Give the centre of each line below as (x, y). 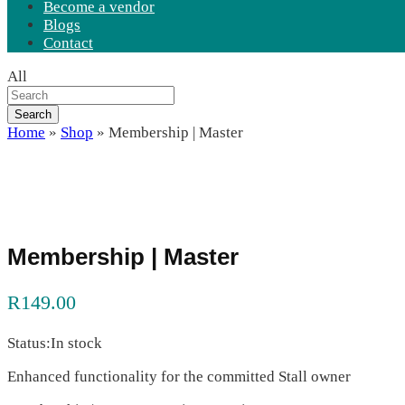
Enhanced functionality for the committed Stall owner (179, 376)
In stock (76, 343)
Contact (68, 43)
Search (33, 115)
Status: (29, 343)
